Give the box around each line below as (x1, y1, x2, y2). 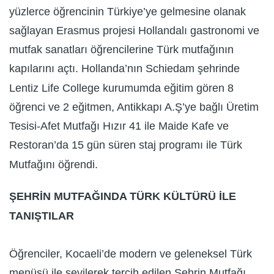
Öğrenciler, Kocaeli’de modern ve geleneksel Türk (9, 248, 252, 261)
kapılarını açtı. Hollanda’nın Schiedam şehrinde (9, 62, 240, 75)
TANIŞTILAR (9, 209, 74, 222)
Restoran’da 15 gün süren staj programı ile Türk (9, 139, 242, 152)
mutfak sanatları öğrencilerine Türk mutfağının (9, 43, 234, 56)
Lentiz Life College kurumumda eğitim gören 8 (9, 81, 234, 94)
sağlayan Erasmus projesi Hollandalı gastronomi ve (9, 24, 259, 37)
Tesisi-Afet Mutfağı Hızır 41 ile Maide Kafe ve (9, 120, 229, 133)
